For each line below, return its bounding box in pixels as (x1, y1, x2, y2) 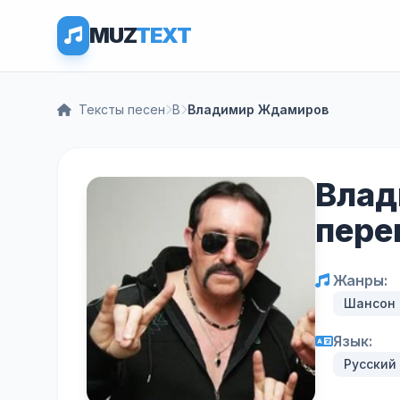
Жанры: (333, 271, 387, 289)
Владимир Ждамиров (187, 102, 329, 117)
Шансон (344, 296, 396, 311)
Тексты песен (79, 102, 165, 117)
